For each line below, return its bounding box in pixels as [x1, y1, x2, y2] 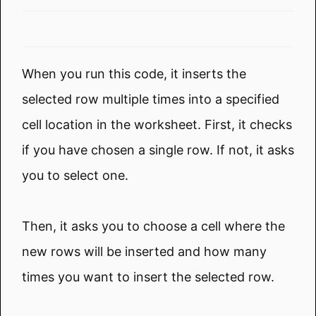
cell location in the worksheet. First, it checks [22, 116, 292, 132]
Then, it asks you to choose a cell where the [22, 218, 285, 233]
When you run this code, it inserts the [22, 66, 246, 81]
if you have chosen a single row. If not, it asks [22, 142, 294, 157]
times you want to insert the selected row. [22, 269, 274, 284]
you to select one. [22, 167, 128, 183]
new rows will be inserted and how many [22, 243, 267, 259]
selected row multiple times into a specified [22, 91, 279, 107]
